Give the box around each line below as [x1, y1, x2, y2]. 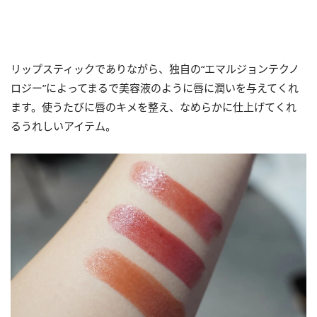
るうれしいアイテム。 [11, 119, 116, 134]
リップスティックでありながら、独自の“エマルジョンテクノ [11, 62, 299, 76]
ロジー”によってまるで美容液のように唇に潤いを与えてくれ [11, 81, 299, 96]
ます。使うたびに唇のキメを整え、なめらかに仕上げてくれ [11, 100, 296, 115]
